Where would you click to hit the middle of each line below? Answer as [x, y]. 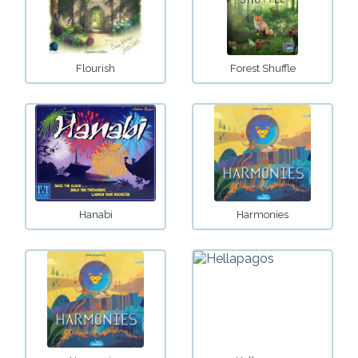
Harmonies [263, 215]
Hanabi [95, 215]
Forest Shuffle [263, 69]
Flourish [95, 69]
